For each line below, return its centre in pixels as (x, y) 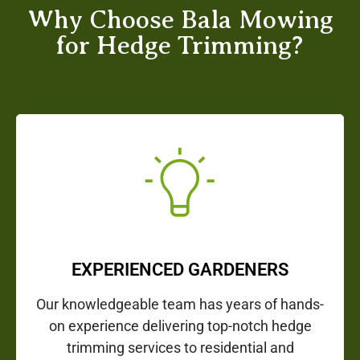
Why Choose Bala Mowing (180, 20)
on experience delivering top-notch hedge (180, 326)
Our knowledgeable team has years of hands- (180, 305)
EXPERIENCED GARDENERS (180, 270)
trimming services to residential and (180, 348)
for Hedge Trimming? (180, 45)
